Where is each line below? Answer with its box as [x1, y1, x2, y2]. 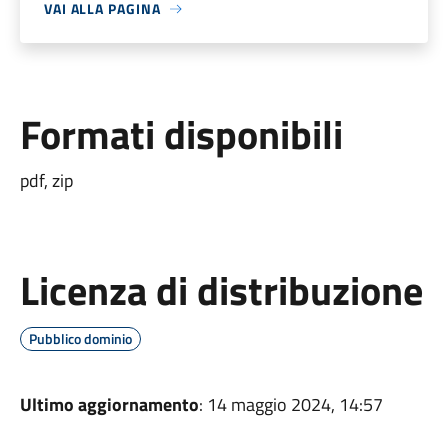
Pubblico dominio [28, 328, 132, 349]
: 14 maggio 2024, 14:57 [198, 391, 383, 418]
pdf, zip [19, 167, 73, 194]
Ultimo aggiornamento [19, 391, 199, 418]
